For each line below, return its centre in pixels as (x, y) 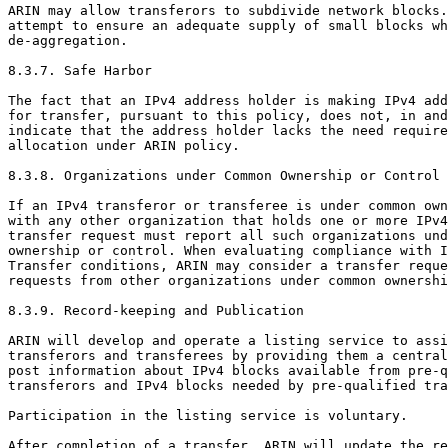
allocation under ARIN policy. (124, 146)
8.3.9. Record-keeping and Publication (156, 311)
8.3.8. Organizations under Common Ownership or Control (224, 176)
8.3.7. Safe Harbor (80, 71)
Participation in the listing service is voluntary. (208, 416)
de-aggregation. (68, 41)
